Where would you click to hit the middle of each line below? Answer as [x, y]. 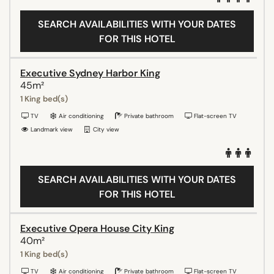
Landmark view [51, 129]
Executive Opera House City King [97, 228]
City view [105, 129]
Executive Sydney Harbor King [90, 73]
